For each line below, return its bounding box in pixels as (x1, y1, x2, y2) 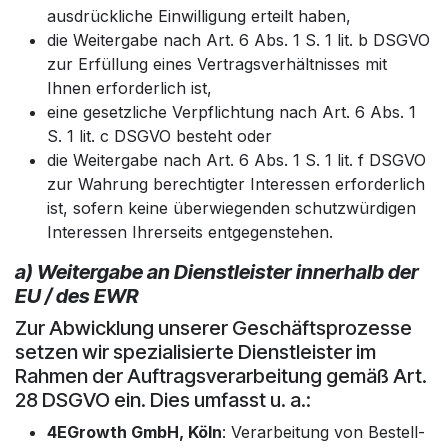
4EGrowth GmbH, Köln (47, 421, 222, 442)
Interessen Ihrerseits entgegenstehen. (47, 221, 333, 242)
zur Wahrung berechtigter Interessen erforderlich (47, 173, 425, 194)
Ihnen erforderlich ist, (47, 77, 212, 98)
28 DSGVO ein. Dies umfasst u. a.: (15, 387, 311, 412)
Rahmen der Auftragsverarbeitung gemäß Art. (15, 363, 427, 388)
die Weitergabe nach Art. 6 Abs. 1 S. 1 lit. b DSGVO (47, 29, 430, 50)
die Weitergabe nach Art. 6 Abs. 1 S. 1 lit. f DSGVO (47, 149, 426, 170)
